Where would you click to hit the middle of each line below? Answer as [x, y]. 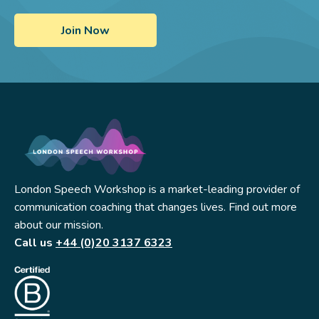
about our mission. [59, 225]
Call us [35, 242]
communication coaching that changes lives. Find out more [156, 207]
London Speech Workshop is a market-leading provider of [157, 189]
